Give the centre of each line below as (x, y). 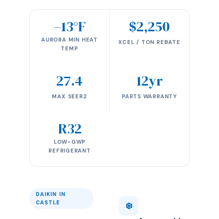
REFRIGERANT (70, 151)
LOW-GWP (70, 142)
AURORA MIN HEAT (69, 40)
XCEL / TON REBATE (149, 42)
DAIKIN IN (51, 194)
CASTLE (48, 202)
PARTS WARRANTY (149, 96)
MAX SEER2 (69, 96)
